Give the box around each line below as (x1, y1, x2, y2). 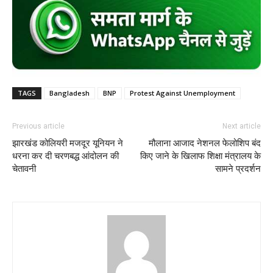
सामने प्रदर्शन (215, 163, 261, 175)
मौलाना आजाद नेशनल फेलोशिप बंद (149, 138, 261, 149)
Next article (222, 122, 261, 131)
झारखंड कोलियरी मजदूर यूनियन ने (12, 138, 123, 149)
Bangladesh (49, 88, 90, 98)
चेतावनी (12, 163, 36, 175)
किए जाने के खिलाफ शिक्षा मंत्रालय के (140, 151, 261, 162)
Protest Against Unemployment (130, 88, 235, 98)
